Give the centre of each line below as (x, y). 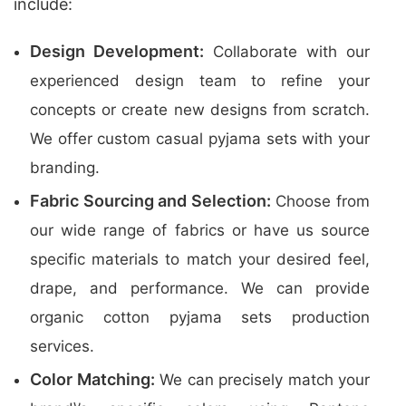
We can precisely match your (262, 380)
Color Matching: (92, 379)
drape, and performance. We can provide (200, 288)
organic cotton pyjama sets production (200, 317)
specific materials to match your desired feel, (200, 259)
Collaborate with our (287, 52)
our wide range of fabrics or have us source (200, 230)
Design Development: (117, 51)
